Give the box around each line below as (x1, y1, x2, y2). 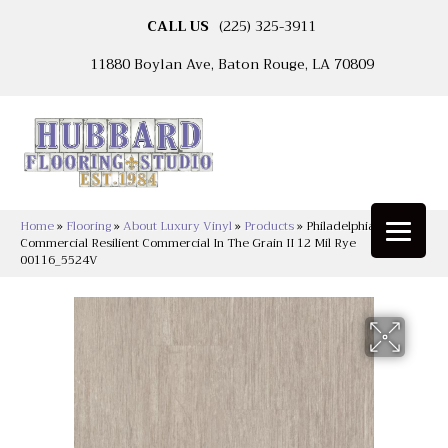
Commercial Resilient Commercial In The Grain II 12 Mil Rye (20, 233, 356, 254)
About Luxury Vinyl (123, 216, 232, 237)
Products (244, 216, 294, 237)
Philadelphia (306, 216, 375, 237)
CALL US (147, 14, 209, 38)
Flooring (66, 216, 111, 237)
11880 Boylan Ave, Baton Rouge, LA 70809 (89, 52, 374, 76)
